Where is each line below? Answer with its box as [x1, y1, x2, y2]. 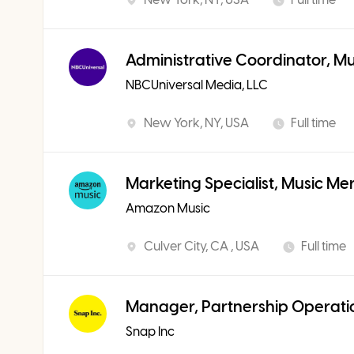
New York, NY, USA [144, 115, 249, 130]
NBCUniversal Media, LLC [126, 77, 268, 92]
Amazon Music [126, 201, 210, 216]
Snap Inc [126, 324, 175, 339]
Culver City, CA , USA [144, 239, 259, 254]
